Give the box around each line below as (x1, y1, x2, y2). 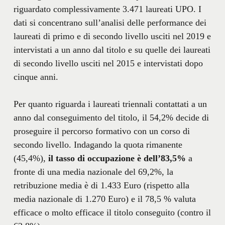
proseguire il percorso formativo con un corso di (13, 126, 190, 137)
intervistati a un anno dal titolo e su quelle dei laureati (13, 45, 210, 55)
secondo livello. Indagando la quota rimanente (13, 140, 182, 150)
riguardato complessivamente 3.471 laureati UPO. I (13, 4, 201, 15)
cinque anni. (13, 72, 58, 82)
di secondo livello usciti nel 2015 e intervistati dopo (13, 58, 203, 69)
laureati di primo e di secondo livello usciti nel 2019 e (13, 31, 211, 42)
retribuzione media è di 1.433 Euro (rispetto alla (13, 180, 189, 191)
